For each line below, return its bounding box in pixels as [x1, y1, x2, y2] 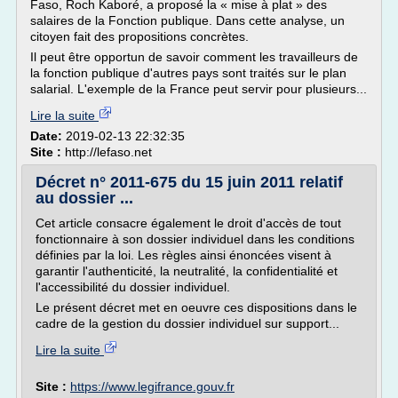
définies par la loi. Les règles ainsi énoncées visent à [36, 248, 331, 262]
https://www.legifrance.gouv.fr [70, 379, 235, 394]
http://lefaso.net [65, 145, 152, 159]
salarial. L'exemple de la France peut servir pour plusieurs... [30, 82, 367, 96]
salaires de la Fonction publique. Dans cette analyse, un [30, 13, 345, 28]
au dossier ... [36, 189, 133, 207]
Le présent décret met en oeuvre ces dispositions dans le [36, 300, 357, 314]
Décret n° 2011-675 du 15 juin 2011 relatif [36, 173, 343, 191]
